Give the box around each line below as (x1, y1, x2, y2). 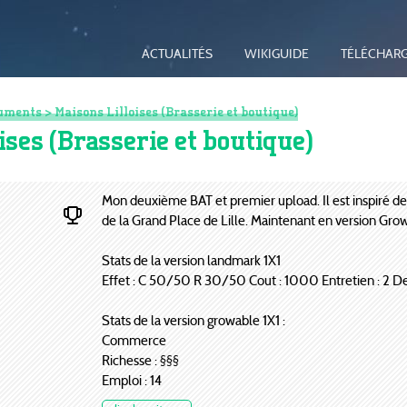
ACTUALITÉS (141, 46, 213, 63)
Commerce (101, 331, 166, 349)
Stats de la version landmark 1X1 (101, 251, 281, 269)
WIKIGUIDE (243, 46, 309, 63)
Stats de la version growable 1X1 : (101, 311, 285, 329)
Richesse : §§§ (101, 351, 179, 369)
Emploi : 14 (101, 371, 162, 389)
